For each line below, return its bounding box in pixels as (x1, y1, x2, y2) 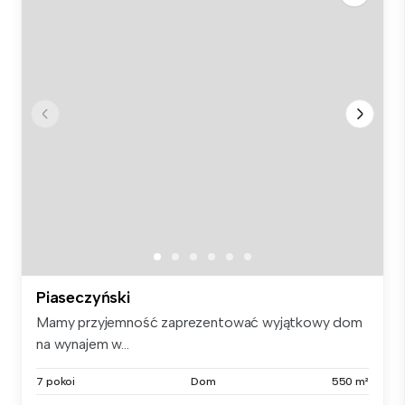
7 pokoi (36, 374, 76, 388)
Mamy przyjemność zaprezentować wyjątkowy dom (36, 313, 363, 331)
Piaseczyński (36, 287, 130, 307)
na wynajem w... (36, 334, 129, 353)
